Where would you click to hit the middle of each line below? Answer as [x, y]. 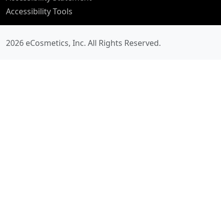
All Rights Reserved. [124, 43]
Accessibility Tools [39, 11]
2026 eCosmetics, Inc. [47, 43]
